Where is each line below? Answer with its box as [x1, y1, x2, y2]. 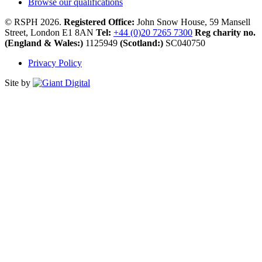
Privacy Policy [28, 58, 82, 68]
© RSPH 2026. [5, 17, 64, 27]
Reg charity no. [195, 27, 256, 38]
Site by [5, 78, 33, 88]
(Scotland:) [120, 38, 163, 49]
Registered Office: [64, 17, 135, 27]
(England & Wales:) [5, 38, 83, 49]
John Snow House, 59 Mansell [135, 17, 250, 27]
